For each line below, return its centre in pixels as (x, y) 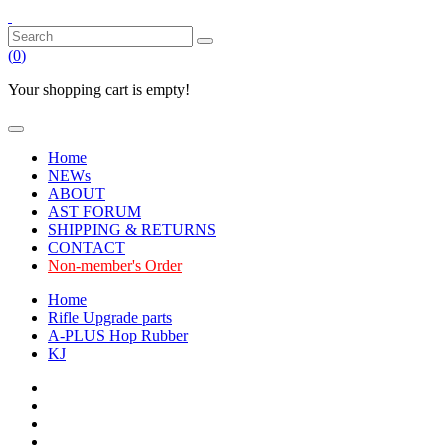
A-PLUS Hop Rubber (118, 335)
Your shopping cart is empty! (99, 89)
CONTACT (86, 247)
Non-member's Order (115, 265)
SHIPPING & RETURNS (132, 229)
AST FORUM (94, 211)
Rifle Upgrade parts (110, 317)
